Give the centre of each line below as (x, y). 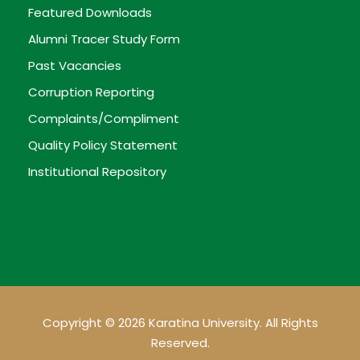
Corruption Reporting (91, 92)
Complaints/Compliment (104, 118)
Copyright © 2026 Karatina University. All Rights (180, 322)
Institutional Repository (97, 171)
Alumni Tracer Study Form (104, 39)
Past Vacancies (75, 65)
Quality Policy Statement (103, 145)
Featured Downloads (90, 12)
